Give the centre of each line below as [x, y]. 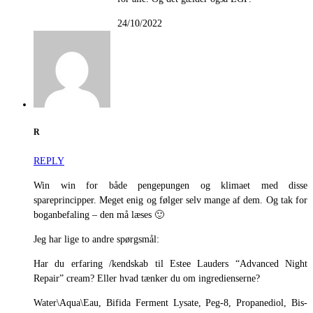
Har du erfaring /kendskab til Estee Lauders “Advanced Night [170, 263]
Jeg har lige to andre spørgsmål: [96, 239]
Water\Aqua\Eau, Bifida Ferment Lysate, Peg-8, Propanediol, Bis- [170, 303]
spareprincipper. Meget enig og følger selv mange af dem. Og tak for [170, 200]
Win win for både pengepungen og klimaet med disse [170, 185]
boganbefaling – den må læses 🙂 [99, 214]
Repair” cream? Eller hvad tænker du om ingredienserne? [147, 278]
